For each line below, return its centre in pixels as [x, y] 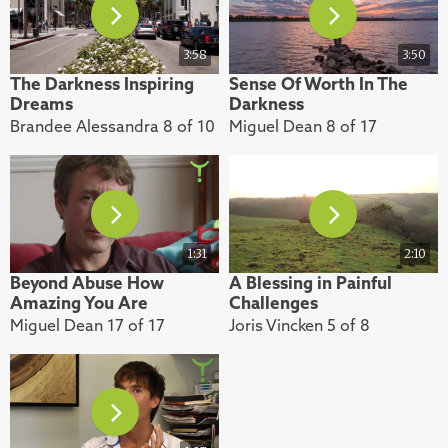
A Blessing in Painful [310, 282]
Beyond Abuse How [87, 282]
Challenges [273, 302]
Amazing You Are [79, 302]
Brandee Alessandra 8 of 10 [112, 125]
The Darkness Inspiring [102, 83]
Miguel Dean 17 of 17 [87, 324]
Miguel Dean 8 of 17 [302, 125]
